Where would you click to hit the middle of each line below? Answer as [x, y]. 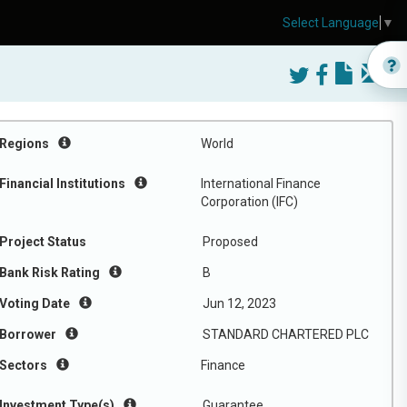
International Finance [261, 184]
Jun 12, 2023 [239, 303]
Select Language [331, 23]
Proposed [230, 242]
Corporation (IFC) [249, 202]
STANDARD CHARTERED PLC [286, 334]
